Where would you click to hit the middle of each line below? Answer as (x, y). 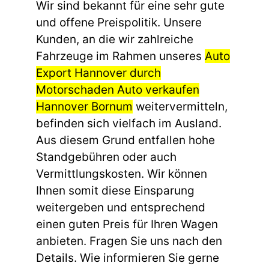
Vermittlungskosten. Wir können (122, 174)
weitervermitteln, (180, 107)
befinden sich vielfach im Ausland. (129, 124)
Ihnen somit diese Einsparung (115, 191)
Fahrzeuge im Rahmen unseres (120, 56)
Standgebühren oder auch (106, 157)
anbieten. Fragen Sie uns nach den (129, 241)
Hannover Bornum (84, 107)
